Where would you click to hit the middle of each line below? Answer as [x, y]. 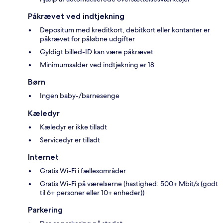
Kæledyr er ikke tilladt [73, 127]
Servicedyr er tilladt [70, 140]
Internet [43, 157]
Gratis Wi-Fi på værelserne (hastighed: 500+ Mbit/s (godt [129, 183]
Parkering [45, 210]
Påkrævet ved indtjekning [76, 16]
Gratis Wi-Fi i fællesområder [83, 170]
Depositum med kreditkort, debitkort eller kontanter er [125, 30]
